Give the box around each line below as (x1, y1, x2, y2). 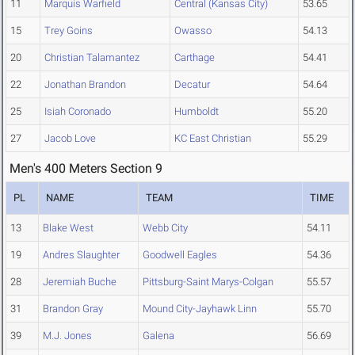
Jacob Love (44, 132, 96, 145)
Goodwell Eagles (143, 249, 217, 261)
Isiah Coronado (44, 105, 111, 118)
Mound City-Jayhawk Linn (143, 303, 257, 315)
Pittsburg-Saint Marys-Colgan (143, 276, 273, 288)
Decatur (174, 78, 210, 91)
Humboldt (174, 105, 219, 118)
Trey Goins (44, 25, 93, 37)
